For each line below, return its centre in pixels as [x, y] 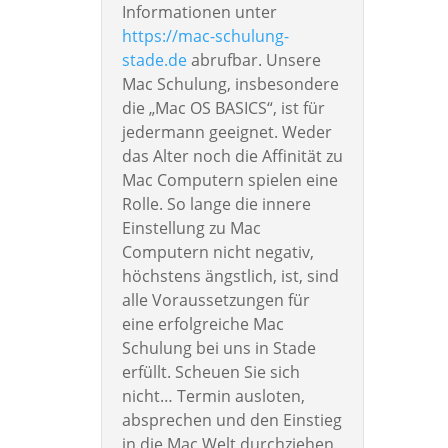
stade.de [154, 60]
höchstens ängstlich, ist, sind [230, 276]
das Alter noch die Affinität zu [232, 156]
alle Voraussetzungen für [215, 300]
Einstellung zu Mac [191, 228]
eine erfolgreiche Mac [202, 324]
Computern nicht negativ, [217, 252]
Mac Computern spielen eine [229, 180]
